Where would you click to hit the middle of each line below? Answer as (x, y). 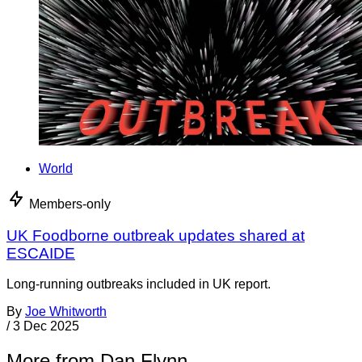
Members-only (70, 204)
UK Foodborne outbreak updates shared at (156, 235)
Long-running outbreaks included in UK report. (139, 284)
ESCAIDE (41, 253)
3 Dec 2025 (46, 326)
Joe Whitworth (66, 312)
